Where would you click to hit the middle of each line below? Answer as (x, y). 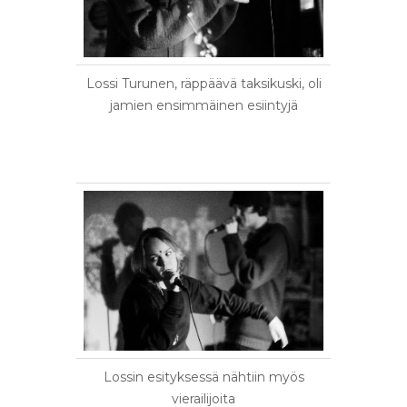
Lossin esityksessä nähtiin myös (203, 377)
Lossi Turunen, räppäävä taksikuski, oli (203, 84)
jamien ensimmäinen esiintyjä (203, 105)
